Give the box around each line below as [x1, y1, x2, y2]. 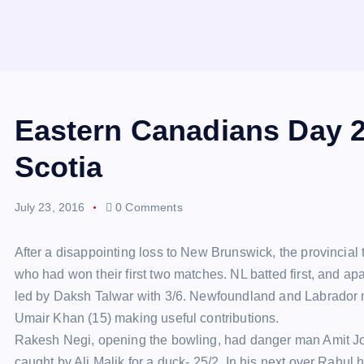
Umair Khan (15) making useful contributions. [14, 311, 279, 325]
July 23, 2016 [14, 201, 85, 214]
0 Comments [111, 201, 183, 214]
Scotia [14, 150, 103, 184]
